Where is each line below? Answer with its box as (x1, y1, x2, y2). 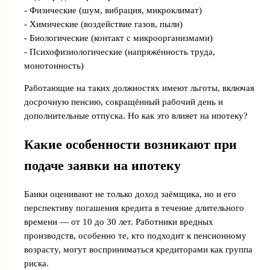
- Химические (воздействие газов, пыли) (24, 19, 183, 29)
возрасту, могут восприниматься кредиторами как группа (24, 244, 253, 254)
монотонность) (24, 60, 84, 71)
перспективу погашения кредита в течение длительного (24, 202, 244, 213)
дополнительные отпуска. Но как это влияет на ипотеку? (24, 111, 248, 121)
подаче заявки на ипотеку (24, 158, 181, 173)
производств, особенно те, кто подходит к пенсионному (24, 230, 246, 240)
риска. (24, 258, 49, 268)
